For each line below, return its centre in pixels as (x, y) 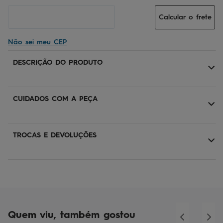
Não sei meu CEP (37, 42)
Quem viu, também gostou (72, 215)
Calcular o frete (185, 17)
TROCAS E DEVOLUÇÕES (55, 135)
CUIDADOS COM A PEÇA (55, 99)
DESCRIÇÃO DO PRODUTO (58, 63)
